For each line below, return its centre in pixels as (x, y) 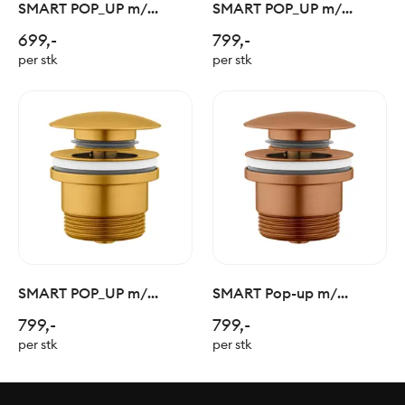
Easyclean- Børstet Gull (97, 314)
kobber (236, 335)
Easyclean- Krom (76, 29)
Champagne (255, 50)
